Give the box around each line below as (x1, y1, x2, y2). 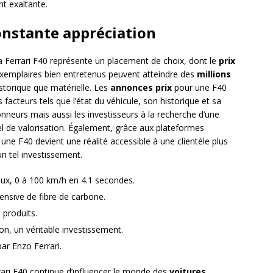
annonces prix (110, 82, 172, 93)
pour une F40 (172, 82, 227, 93)
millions (197, 68, 231, 80)
